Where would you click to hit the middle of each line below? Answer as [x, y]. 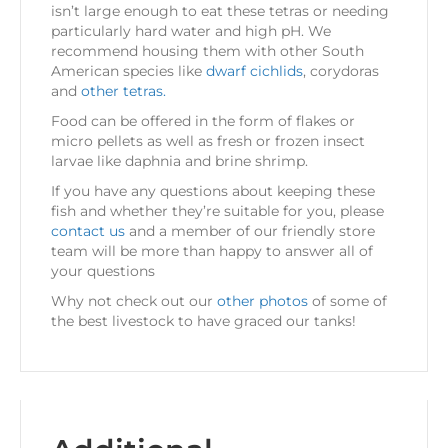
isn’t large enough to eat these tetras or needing [220, 11]
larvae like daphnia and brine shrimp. [179, 161]
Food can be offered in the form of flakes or [203, 121]
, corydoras [341, 71]
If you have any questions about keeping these [213, 191]
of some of [347, 301]
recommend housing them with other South [207, 51]
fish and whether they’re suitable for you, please [217, 211]
